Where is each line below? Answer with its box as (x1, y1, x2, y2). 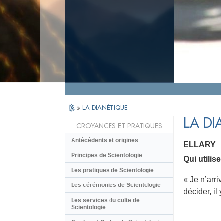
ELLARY (184, 140, 216, 149)
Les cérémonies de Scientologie (71, 182, 161, 189)
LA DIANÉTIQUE (82, 103, 128, 112)
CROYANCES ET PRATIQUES (76, 121, 162, 131)
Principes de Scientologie (71, 151, 142, 159)
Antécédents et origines (71, 137, 138, 144)
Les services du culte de (71, 196, 140, 204)
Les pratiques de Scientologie (71, 166, 154, 174)
